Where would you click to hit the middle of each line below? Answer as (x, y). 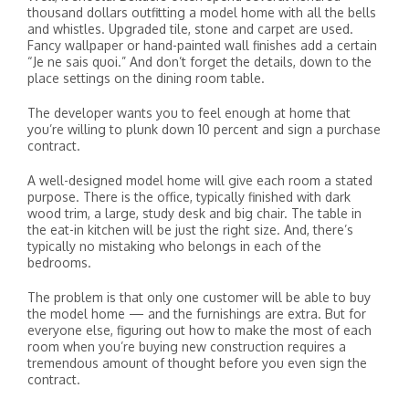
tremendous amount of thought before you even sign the (197, 363)
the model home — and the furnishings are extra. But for (197, 314)
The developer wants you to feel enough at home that (189, 113)
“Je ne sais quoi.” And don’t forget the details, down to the (199, 62)
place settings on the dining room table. (146, 78)
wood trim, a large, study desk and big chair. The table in (194, 213)
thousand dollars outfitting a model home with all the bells (202, 12)
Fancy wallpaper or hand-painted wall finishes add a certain (202, 45)
